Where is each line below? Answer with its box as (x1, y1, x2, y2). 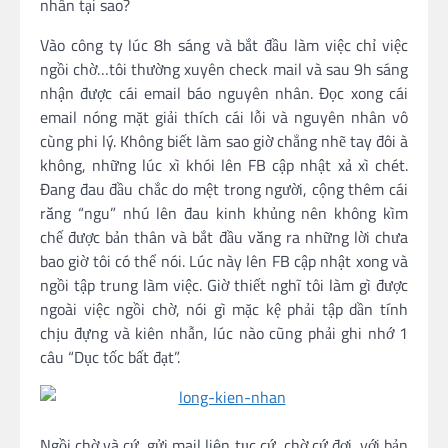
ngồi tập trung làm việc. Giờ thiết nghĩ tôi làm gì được (40, 273, 408, 297)
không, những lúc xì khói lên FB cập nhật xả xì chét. (40, 153, 408, 177)
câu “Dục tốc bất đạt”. (40, 345, 180, 369)
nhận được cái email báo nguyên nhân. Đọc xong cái (40, 81, 408, 105)
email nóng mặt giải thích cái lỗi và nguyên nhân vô (40, 105, 408, 129)
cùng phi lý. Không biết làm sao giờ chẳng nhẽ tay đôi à (40, 129, 408, 153)
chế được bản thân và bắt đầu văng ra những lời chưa (40, 225, 408, 249)
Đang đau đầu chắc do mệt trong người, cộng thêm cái (40, 177, 408, 201)
